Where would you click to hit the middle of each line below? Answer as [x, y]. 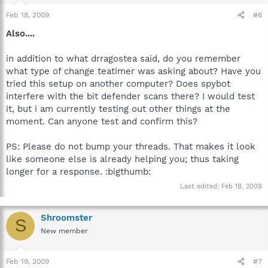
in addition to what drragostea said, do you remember [123, 59]
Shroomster [66, 217]
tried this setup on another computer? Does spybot [118, 84]
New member [64, 231]
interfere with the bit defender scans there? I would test [130, 96]
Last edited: [201, 186]
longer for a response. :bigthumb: [78, 172]
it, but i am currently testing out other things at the [118, 109]
